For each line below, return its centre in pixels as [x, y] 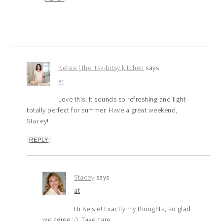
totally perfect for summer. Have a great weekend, [102, 110]
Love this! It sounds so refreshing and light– [124, 99]
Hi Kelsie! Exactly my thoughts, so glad [132, 209]
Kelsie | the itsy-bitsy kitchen [101, 68]
